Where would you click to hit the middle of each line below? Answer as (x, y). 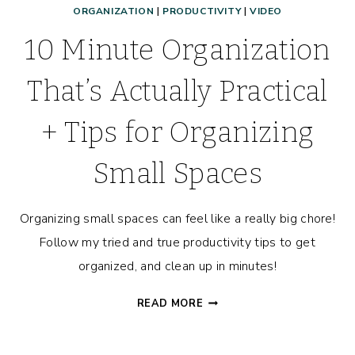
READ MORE (170, 304)
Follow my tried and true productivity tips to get (177, 243)
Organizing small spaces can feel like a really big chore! (177, 219)
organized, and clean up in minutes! (177, 267)
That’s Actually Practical (177, 92)
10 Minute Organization (177, 50)
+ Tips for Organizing (177, 133)
